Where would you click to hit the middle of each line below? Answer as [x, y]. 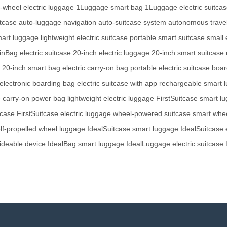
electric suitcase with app [117, 83]
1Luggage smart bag [109, 7]
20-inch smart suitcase [188, 53]
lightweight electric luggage [111, 99]
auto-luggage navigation [58, 23]
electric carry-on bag [95, 68]
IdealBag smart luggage [86, 144]
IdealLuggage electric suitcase [175, 144]
